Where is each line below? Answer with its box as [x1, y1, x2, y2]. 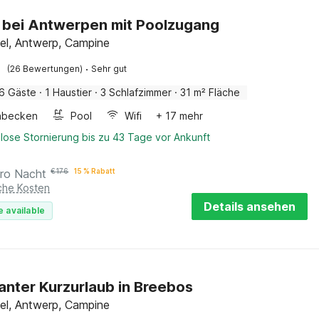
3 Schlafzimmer [100, 86, 172, 98]
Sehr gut [91, 63, 127, 74]
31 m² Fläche [180, 86, 241, 98]
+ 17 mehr [156, 110, 204, 122]
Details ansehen [204, 199, 296, 214]
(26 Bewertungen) [7, 63, 83, 74]
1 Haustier [45, 86, 93, 98]
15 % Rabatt [74, 167, 116, 175]
